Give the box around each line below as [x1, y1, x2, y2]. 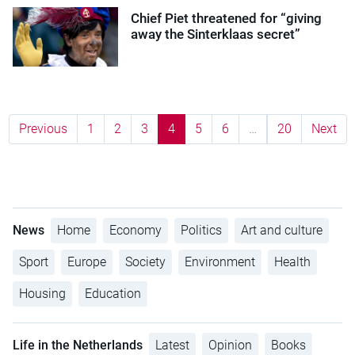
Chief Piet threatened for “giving [131, 10, 323, 26]
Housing [19, 285, 66, 301]
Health [274, 254, 311, 269]
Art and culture [241, 222, 323, 238]
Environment [185, 254, 255, 269]
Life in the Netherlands [13, 337, 143, 353]
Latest [155, 337, 189, 353]
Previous [18, 120, 67, 136]
